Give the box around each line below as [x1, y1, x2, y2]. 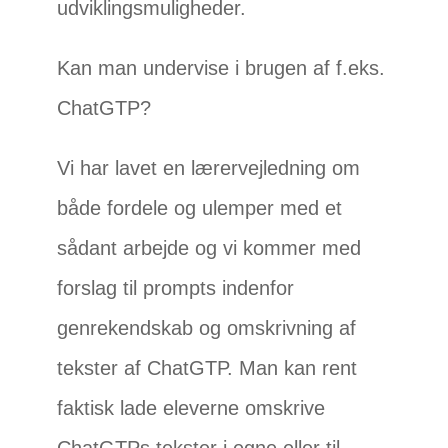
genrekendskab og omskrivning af [57, 317, 357, 340]
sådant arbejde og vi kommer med [57, 237, 362, 260]
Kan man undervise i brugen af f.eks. [57, 57, 386, 80]
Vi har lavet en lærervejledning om [57, 157, 361, 180]
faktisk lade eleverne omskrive [57, 397, 326, 420]
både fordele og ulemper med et [57, 197, 343, 220]
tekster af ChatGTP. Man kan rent [57, 357, 358, 380]
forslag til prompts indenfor [57, 277, 295, 300]
